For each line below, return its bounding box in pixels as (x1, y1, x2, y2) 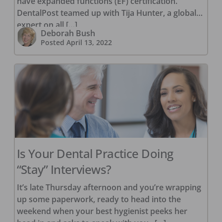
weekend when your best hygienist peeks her (16, 206, 187, 217)
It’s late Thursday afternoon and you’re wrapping (16, 182, 201, 193)
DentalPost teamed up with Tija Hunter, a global (16, 7, 196, 19)
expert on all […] (16, 19, 77, 31)
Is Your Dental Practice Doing (16, 145, 173, 162)
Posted (40, 38, 66, 48)
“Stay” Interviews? (16, 161, 111, 178)
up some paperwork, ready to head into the (16, 194, 181, 205)
